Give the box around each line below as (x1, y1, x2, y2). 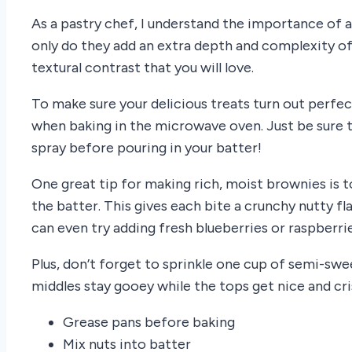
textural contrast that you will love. (31, 59, 254, 77)
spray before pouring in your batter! (31, 139, 262, 157)
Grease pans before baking (63, 313, 235, 332)
